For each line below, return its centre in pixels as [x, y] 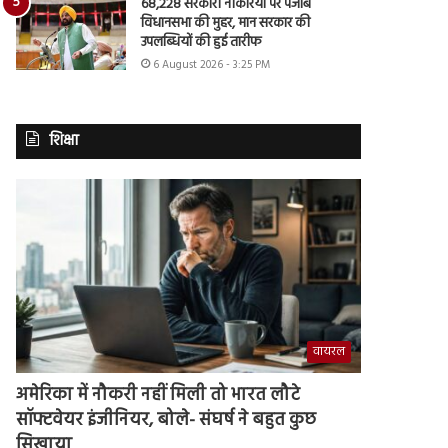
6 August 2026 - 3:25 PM [212, 64]
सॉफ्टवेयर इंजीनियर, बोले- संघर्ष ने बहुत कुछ [166, 421]
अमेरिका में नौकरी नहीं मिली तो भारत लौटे [158, 396]
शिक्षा [64, 140]
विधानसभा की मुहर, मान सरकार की [226, 23]
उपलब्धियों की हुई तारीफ [201, 42]
